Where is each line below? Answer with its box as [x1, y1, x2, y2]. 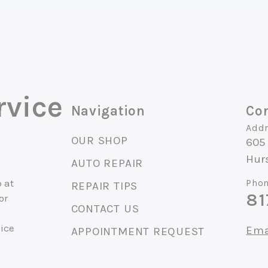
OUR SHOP [71, 133, 128, 147]
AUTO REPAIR [71, 156, 144, 170]
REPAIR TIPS [71, 179, 138, 193]
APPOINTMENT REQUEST [71, 224, 205, 238]
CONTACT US [71, 202, 139, 215]
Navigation [71, 102, 145, 119]
